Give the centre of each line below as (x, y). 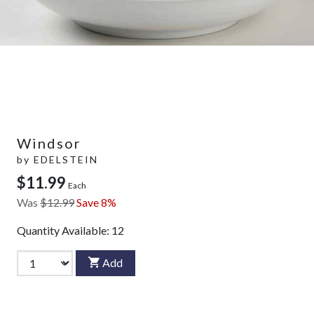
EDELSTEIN (66, 159)
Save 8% (96, 202)
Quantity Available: (64, 230)
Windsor (49, 143)
